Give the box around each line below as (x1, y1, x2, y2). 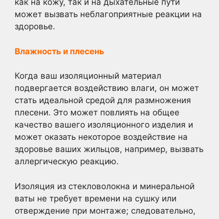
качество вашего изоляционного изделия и (15, 120, 193, 130)
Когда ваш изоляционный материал (15, 71, 161, 81)
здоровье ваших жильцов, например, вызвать (15, 144, 203, 154)
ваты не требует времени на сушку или (15, 193, 176, 203)
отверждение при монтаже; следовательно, (15, 205, 196, 216)
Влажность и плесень (15, 46, 104, 56)
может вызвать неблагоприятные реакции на (15, 9, 202, 19)
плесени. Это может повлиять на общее (15, 108, 179, 117)
